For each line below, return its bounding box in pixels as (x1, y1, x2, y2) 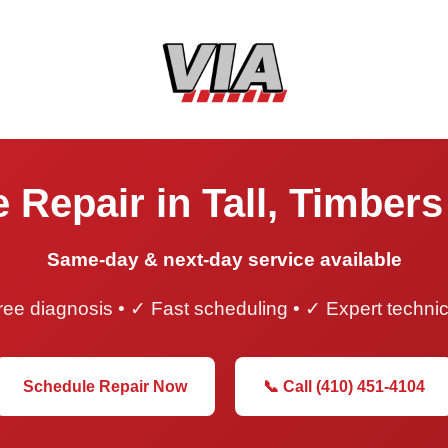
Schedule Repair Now (23, 377, 187, 395)
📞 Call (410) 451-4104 (263, 377, 425, 395)
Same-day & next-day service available (46, 248, 402, 270)
